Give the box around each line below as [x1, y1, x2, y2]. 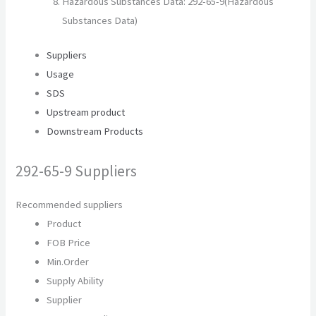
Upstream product [47, 105, 126, 119]
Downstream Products [47, 124, 144, 138]
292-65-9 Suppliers [16, 160, 138, 181]
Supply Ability [47, 274, 104, 288]
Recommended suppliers [16, 198, 123, 212]
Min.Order [47, 255, 90, 269]
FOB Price [47, 236, 91, 250]
